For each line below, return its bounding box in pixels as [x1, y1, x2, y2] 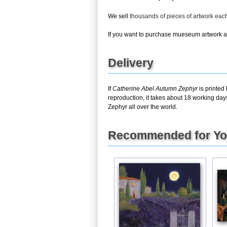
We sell [108, 12, 130, 20]
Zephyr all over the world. [108, 103, 177, 110]
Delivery [108, 56, 154, 69]
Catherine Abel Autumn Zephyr [112, 85, 198, 92]
